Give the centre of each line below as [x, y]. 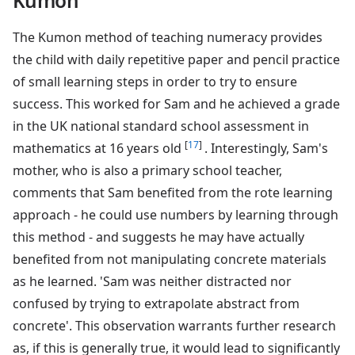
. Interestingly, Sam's [266, 148]
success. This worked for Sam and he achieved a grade [176, 103]
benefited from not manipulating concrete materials [170, 259]
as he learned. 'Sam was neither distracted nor [152, 281]
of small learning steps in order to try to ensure [155, 81]
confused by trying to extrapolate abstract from [156, 303]
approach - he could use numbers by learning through [176, 214]
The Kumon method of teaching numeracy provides [168, 37]
